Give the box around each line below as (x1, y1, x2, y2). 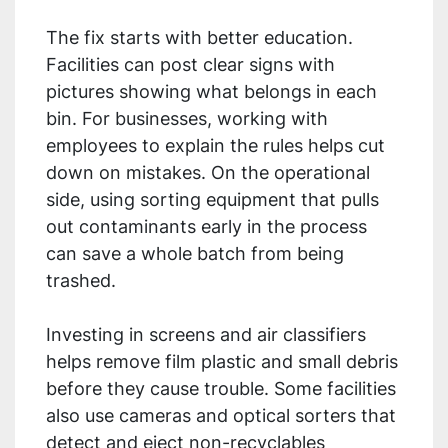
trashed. (46, 270, 121, 292)
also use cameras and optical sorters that (46, 405, 396, 427)
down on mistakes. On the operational (46, 162, 370, 184)
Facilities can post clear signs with (46, 54, 335, 76)
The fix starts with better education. (46, 27, 353, 49)
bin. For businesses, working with (46, 108, 328, 130)
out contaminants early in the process (46, 216, 367, 238)
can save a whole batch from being (46, 243, 344, 265)
